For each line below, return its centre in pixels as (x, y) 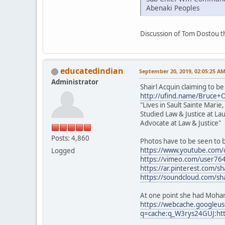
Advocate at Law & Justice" (181, 123)
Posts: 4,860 (70, 138)
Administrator (75, 82)
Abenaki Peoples (173, 8)
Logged (63, 150)
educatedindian (92, 71)
